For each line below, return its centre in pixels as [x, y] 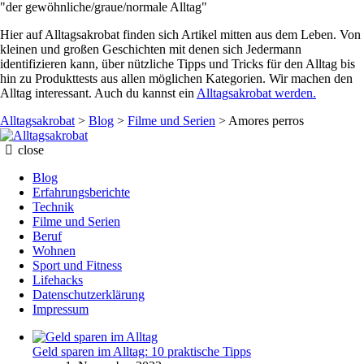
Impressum [61, 310]
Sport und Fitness [77, 266]
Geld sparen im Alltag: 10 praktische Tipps [142, 352]
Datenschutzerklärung [89, 295]
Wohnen [54, 251]
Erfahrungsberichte [81, 193]
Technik [53, 207]
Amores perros [266, 121]
